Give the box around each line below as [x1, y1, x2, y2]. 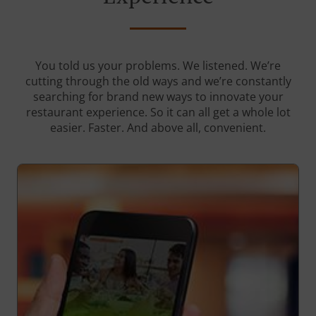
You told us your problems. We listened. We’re [35, 58, 281, 74]
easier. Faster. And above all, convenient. [50, 120, 266, 136]
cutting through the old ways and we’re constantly [25, 73, 291, 90]
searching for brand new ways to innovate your [32, 89, 284, 105]
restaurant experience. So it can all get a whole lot [25, 104, 291, 121]
